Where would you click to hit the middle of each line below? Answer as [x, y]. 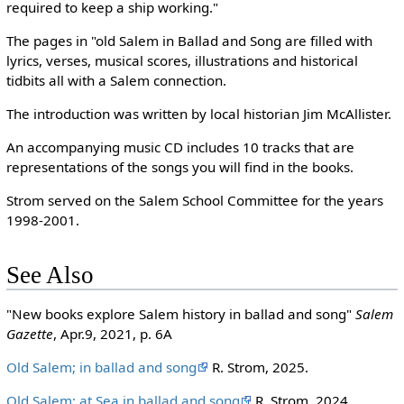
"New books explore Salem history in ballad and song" [180, 313]
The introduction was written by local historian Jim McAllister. [198, 113]
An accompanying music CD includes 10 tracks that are [180, 147]
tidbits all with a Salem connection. [116, 80]
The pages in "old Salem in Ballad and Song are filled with [189, 40]
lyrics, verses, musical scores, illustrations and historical [182, 60]
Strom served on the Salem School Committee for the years [194, 201]
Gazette [29, 333]
